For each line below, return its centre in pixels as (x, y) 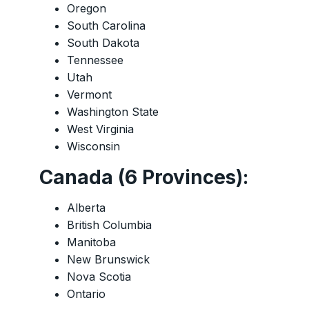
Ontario (86, 294)
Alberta (86, 208)
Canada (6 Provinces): (144, 178)
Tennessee (95, 60)
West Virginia (100, 129)
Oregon (87, 9)
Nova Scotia (99, 277)
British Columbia (109, 225)
